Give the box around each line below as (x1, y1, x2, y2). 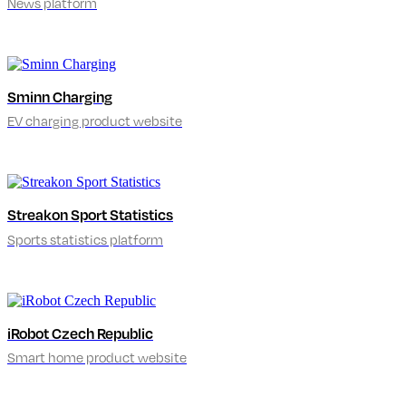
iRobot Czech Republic (7, 323, 153, 343)
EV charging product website (7, 112, 182, 130)
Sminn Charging (7, 87, 112, 107)
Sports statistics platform (7, 230, 163, 247)
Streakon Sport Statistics (7, 205, 173, 225)
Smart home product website (7, 348, 187, 365)
